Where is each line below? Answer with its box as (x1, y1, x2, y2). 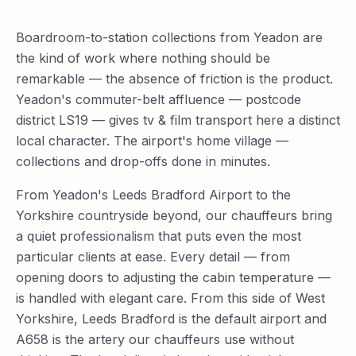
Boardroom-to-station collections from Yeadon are (16, 29, 323, 45)
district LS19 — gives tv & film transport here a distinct (16, 112, 340, 128)
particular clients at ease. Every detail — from (16, 249, 290, 265)
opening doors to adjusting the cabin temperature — (16, 269, 331, 285)
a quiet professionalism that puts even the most (16, 228, 301, 244)
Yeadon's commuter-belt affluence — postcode (16, 91, 301, 107)
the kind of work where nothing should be (16, 50, 270, 66)
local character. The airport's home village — (16, 133, 288, 149)
